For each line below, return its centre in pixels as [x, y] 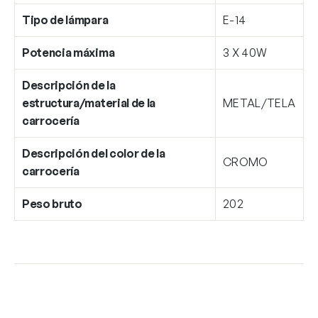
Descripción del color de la [94, 153]
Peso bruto [52, 203]
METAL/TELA [259, 103]
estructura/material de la [89, 103]
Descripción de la [69, 85]
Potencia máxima [68, 52]
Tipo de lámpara [65, 20]
